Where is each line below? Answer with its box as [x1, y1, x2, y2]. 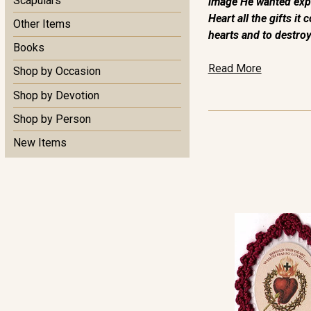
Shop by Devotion [13, 88, 99, 102]
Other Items [13, 17, 71, 31]
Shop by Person [13, 112, 91, 126]
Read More [208, 62, 262, 75]
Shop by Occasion [13, 65, 101, 78]
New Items [13, 135, 67, 149]
